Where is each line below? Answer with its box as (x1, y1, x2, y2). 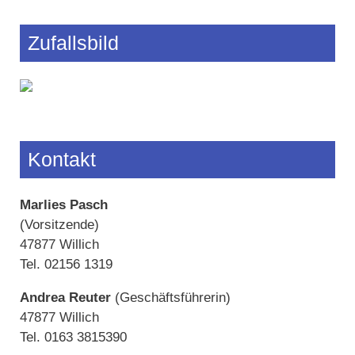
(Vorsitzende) (20, 216, 99, 232)
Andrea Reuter (20, 289, 111, 305)
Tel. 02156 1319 (20, 256, 113, 272)
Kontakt (28, 148, 96, 171)
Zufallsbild (28, 31, 119, 54)
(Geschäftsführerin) (111, 289, 231, 305)
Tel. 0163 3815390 (20, 329, 127, 345)
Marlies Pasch (20, 197, 108, 212)
